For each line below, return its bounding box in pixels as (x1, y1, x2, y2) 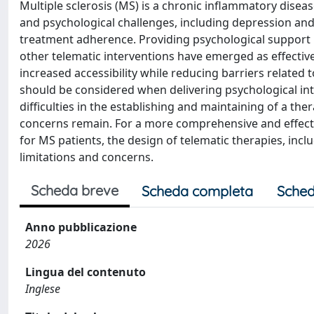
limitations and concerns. (20, 149, 153, 165)
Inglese (25, 281, 60, 296)
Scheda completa (142, 182, 253, 200)
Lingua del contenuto (25, 264, 146, 280)
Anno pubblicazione (25, 219, 137, 235)
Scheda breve (31, 182, 118, 199)
